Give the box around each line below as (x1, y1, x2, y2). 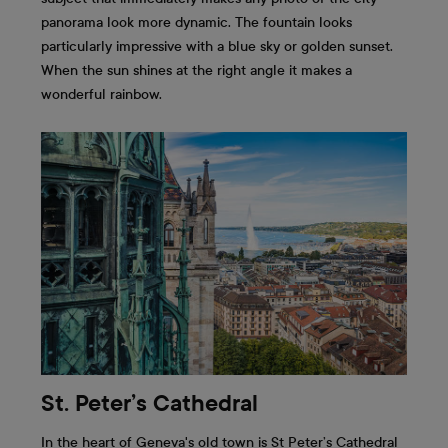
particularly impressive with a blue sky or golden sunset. (41, 37, 393, 55)
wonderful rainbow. (41, 85, 162, 103)
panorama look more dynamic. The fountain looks (41, 13, 352, 31)
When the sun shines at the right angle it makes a (41, 61, 352, 79)
